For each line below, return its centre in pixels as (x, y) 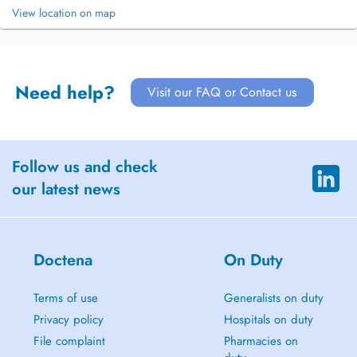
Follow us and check (85, 167)
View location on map (64, 13)
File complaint (69, 341)
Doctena (63, 260)
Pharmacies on (261, 341)
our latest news (66, 189)
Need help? (65, 92)
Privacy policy (68, 320)
